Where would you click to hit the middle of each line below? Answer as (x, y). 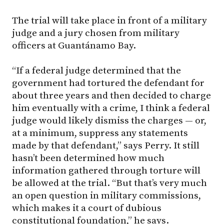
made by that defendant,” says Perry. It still (106, 146)
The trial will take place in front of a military (109, 20)
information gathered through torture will (106, 171)
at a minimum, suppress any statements (100, 133)
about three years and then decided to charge (111, 96)
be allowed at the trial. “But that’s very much (109, 183)
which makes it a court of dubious (87, 208)
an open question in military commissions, (106, 196)
